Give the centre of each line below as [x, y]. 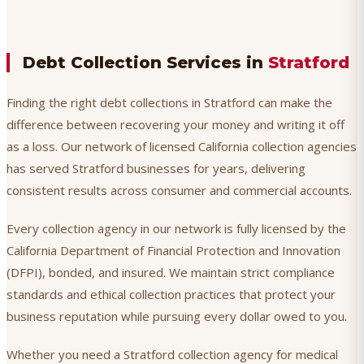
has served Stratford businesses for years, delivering [156, 169]
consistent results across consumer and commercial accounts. [179, 191]
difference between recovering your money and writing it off [175, 125]
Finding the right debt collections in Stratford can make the [169, 103]
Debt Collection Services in [145, 63]
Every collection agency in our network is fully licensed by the [176, 229]
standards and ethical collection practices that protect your [171, 295]
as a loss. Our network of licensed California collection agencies [182, 147]
